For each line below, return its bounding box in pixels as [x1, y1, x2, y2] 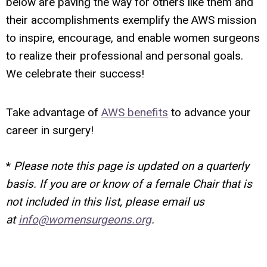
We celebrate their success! [6, 67, 144, 81]
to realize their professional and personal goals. [6, 49, 243, 63]
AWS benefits [101, 105, 168, 120]
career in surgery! [6, 123, 94, 138]
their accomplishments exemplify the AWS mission [6, 13, 256, 27]
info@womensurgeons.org [18, 213, 151, 227]
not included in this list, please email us [6, 195, 204, 209]
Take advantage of [6, 105, 101, 120]
